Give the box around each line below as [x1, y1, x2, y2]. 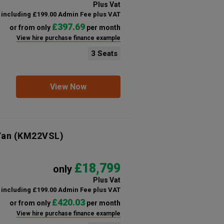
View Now [49, 82, 86, 91]
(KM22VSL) [11, 130, 63, 141]
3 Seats [90, 49, 117, 58]
